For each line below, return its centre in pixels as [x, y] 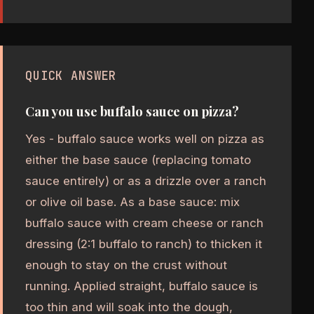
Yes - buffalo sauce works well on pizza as [145, 139]
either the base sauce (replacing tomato [138, 160]
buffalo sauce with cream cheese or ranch [144, 223]
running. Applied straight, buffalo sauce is [142, 286]
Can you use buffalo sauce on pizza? [132, 111]
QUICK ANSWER [71, 75]
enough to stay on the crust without [126, 265]
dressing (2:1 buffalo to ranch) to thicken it [144, 244]
